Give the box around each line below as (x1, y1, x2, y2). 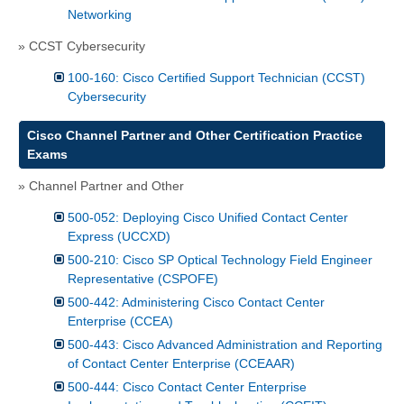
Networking (68, 6, 132, 22)
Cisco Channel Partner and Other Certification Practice (26, 127, 363, 142)
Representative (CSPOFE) (68, 271, 218, 286)
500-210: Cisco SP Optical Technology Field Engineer (68, 252, 372, 267)
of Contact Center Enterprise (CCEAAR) (68, 355, 295, 371)
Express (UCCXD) (68, 228, 170, 243)
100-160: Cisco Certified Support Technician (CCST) (68, 70, 365, 86)
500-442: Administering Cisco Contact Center (68, 294, 325, 309)
